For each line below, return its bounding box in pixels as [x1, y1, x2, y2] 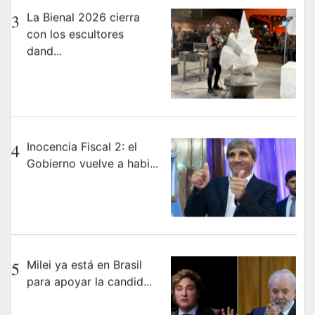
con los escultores [27, 27, 124, 41]
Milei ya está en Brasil [27, 257, 142, 272]
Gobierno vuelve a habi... [27, 155, 158, 170]
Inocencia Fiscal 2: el [27, 139, 137, 153]
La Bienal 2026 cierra [27, 10, 140, 25]
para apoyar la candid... [27, 274, 152, 289]
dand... [27, 44, 62, 58]
